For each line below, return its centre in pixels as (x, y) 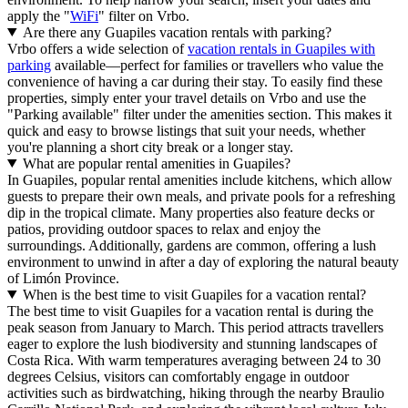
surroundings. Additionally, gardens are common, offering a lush (192, 245)
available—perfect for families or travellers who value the (217, 65)
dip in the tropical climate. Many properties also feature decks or (191, 212)
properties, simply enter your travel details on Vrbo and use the (187, 97)
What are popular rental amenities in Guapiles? (156, 163)
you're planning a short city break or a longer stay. (150, 147)
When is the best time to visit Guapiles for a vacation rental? (194, 294)
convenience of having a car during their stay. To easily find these (195, 81)
